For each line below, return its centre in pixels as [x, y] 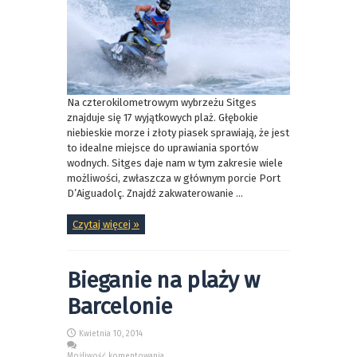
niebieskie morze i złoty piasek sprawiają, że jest [178, 132]
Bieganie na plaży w [163, 280]
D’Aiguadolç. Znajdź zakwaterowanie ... [155, 193]
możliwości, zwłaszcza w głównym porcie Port [174, 178]
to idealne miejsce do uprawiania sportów [163, 147]
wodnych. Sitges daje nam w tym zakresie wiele [175, 163]
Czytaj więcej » [106, 224]
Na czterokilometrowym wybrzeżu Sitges [162, 102]
